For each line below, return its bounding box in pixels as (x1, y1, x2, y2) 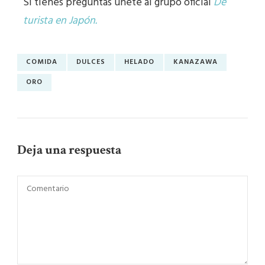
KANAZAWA (173, 56, 218, 68)
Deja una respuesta (17, 141, 124, 159)
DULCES (76, 56, 105, 68)
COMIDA (26, 56, 57, 68)
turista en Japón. (23, 12, 97, 30)
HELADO (124, 56, 154, 68)
